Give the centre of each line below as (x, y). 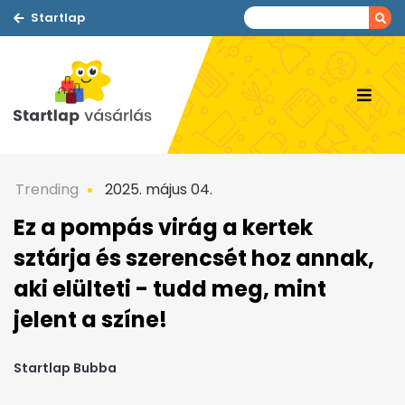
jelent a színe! (90, 320)
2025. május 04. (157, 189)
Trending (47, 189)
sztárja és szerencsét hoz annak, (194, 258)
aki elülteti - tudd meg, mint (170, 289)
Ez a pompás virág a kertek (163, 227)
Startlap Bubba (65, 368)
